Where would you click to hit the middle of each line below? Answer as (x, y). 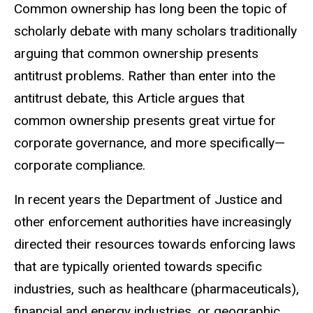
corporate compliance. (80, 166)
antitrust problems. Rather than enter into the (145, 76)
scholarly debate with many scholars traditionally (155, 31)
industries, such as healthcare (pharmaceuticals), (156, 289)
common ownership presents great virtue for (145, 121)
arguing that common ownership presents (136, 54)
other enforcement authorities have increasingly (153, 222)
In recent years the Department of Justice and (148, 200)
